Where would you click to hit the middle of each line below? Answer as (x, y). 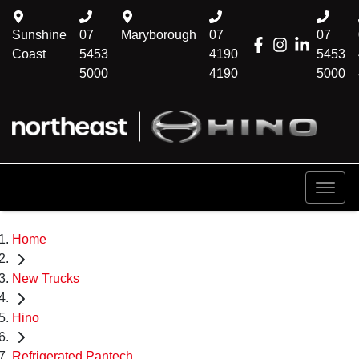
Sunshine (39, 35)
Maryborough (159, 35)
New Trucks (46, 278)
